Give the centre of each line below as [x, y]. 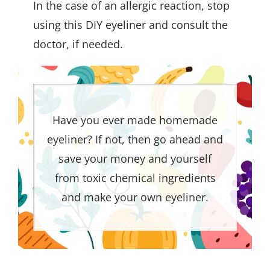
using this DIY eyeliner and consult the [130, 24]
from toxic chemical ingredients [135, 177]
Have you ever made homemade [135, 120]
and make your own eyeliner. [135, 197]
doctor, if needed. [78, 44]
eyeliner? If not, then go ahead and [135, 139]
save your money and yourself [135, 158]
